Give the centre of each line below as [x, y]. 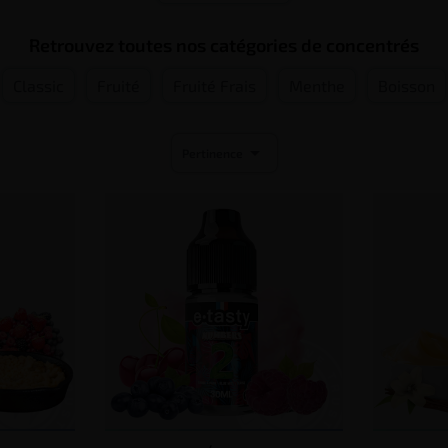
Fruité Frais [214, 85]
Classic [38, 85]
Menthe [317, 85]
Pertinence [212, 152]
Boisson [406, 85]
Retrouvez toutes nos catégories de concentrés [224, 45]
